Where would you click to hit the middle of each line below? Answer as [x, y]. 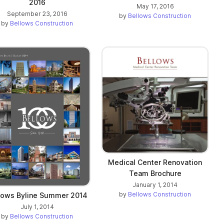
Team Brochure [155, 173]
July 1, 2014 [37, 206]
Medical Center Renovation [155, 162]
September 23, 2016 [37, 14]
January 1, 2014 [155, 185]
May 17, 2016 [155, 6]
